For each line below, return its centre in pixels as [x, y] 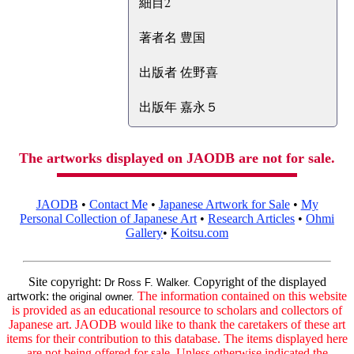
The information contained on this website [242, 296]
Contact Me [118, 205]
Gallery [144, 233]
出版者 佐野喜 [179, 72]
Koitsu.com [200, 233]
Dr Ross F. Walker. [147, 283]
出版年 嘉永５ [179, 107]
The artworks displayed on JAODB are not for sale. [177, 158]
